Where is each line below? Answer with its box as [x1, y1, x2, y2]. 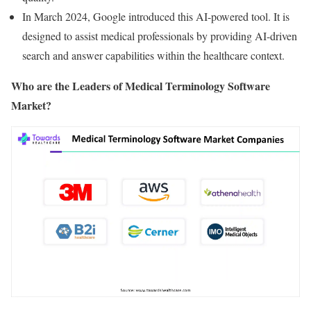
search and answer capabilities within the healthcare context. [22, 48, 285, 62]
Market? [11, 97, 51, 113]
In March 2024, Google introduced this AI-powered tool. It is [22, 9, 289, 24]
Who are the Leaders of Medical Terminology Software [11, 78, 270, 94]
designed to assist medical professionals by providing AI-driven [22, 28, 297, 43]
